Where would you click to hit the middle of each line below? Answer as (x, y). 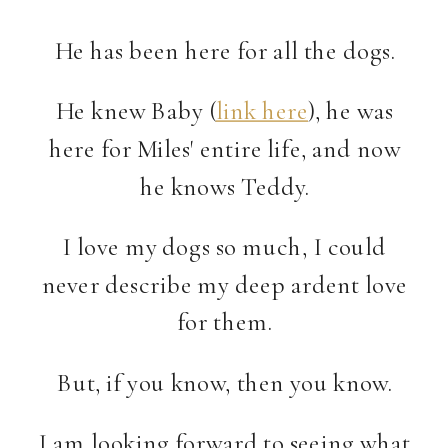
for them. (225, 322)
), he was (351, 110)
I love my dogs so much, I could (225, 246)
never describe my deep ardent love (225, 284)
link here (261, 110)
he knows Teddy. (225, 186)
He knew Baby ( (136, 110)
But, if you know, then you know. (225, 382)
